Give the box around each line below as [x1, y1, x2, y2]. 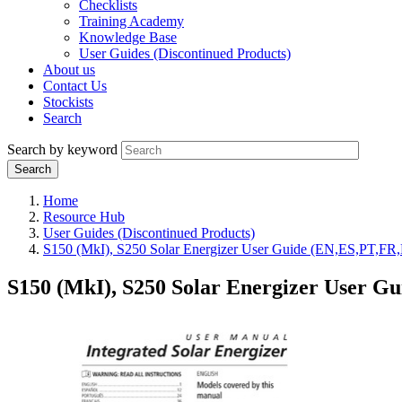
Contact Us [43, 78, 107, 94]
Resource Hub [43, 209, 125, 225]
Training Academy [79, 13, 184, 30]
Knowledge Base [79, 30, 177, 46]
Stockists [43, 94, 93, 110]
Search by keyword [7, 142, 118, 158]
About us [43, 62, 95, 78]
